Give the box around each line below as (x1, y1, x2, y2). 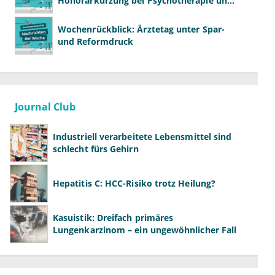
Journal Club (15, 100, 76, 114)
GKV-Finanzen (58, 7, 117, 19)
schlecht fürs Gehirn (53, 143, 139, 155)
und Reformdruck (58, 36, 134, 48)
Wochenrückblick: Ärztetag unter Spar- (58, 23, 225, 36)
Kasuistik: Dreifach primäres (53, 212, 174, 224)
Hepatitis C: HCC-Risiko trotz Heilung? (53, 177, 216, 190)
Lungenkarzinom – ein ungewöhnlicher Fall (53, 224, 237, 236)
